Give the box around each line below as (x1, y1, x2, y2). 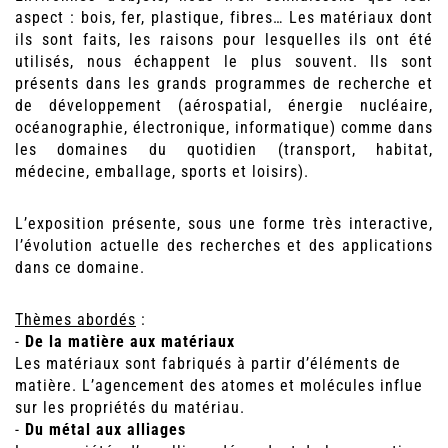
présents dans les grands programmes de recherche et (15, 74, 433, 94)
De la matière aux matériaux (25, 332, 235, 352)
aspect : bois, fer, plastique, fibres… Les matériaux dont (15, 8, 433, 28)
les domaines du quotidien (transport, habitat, (15, 140, 433, 160)
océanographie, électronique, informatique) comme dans (15, 118, 433, 138)
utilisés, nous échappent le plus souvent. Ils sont (15, 52, 433, 72)
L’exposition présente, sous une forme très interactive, (15, 214, 433, 234)
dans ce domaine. (15, 258, 145, 278)
